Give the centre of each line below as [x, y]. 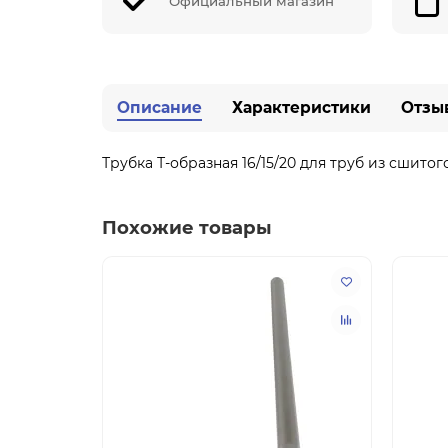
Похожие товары [187, 227]
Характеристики [301, 107]
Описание [159, 107]
